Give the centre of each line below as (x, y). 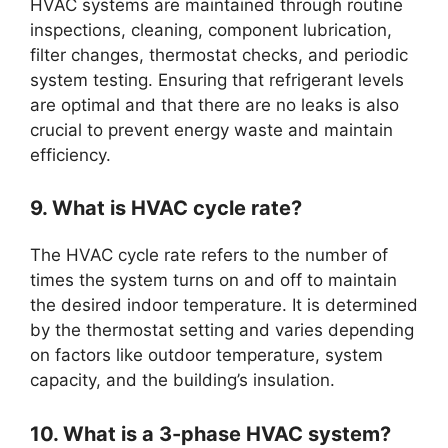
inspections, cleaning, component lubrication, (211, 29)
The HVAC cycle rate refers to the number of (209, 255)
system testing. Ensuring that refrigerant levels (217, 79)
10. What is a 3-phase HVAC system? (210, 433)
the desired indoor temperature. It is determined (224, 305)
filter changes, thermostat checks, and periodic (219, 54)
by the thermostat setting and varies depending (222, 330)
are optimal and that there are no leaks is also (214, 104)
